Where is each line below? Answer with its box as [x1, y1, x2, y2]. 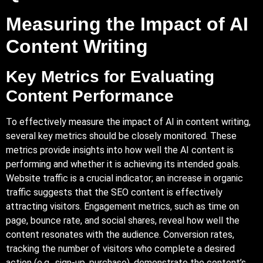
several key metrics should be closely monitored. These [6, 130, 237, 141]
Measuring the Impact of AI [6, 13, 248, 35]
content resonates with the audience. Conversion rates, [6, 228, 234, 240]
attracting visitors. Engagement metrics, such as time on [6, 200, 239, 212]
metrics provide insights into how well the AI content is [6, 144, 234, 156]
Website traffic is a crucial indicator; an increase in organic [6, 172, 243, 184]
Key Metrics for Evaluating [6, 67, 214, 86]
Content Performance [6, 86, 174, 105]
